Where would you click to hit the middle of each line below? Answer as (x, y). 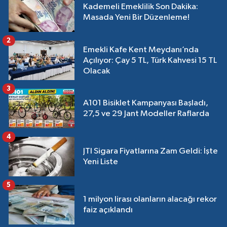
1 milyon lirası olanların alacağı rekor (150, 200)
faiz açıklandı (108, 210)
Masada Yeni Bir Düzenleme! (136, 18)
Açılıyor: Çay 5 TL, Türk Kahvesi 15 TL (150, 60)
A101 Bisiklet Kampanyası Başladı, (146, 103)
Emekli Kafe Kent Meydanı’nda (141, 50)
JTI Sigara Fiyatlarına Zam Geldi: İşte (150, 152)
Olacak (97, 71)
